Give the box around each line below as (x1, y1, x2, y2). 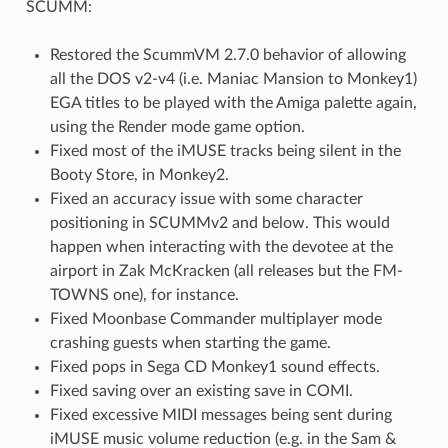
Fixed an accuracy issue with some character (49, 191, 363, 208)
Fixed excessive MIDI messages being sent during (49, 407, 392, 424)
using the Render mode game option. (49, 119, 305, 136)
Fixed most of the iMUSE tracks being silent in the (49, 143, 401, 160)
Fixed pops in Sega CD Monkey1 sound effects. (49, 359, 380, 376)
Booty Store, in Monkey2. (49, 167, 229, 184)
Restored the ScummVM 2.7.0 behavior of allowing (49, 47, 406, 64)
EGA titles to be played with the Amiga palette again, (49, 95, 417, 112)
